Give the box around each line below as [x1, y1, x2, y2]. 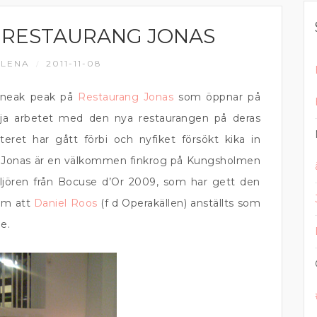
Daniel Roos [33, 197, 98, 209]
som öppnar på [173, 91, 260, 103]
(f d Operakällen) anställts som [97, 197, 260, 209]
